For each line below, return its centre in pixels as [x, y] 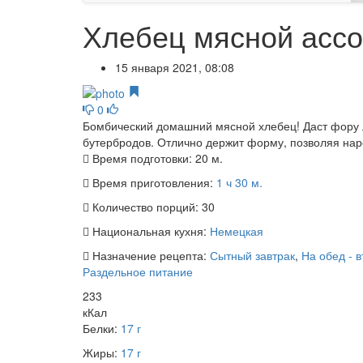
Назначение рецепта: [149, 256]
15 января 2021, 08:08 [175, 67]
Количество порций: [145, 207]
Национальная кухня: [149, 231]
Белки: [102, 329]
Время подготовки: [142, 158]
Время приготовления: [153, 183]
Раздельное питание [138, 272]
